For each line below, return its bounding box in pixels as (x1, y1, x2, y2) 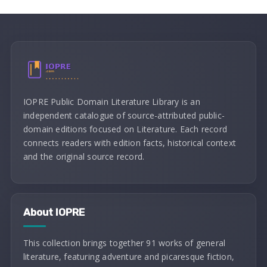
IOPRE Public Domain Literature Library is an (23, 96, 200, 107)
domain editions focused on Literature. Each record (23, 123, 228, 135)
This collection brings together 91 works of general (23, 237, 226, 249)
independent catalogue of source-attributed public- (23, 110, 225, 121)
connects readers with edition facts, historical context (23, 137, 237, 148)
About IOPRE (23, 206, 85, 218)
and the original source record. (23, 151, 145, 162)
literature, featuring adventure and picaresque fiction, (23, 251, 235, 262)
